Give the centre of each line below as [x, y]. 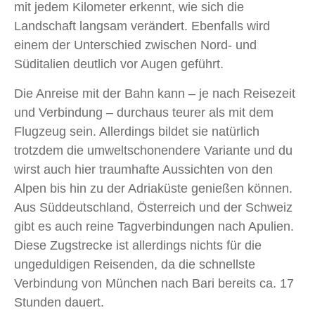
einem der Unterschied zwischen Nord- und [135, 45]
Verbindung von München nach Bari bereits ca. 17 [154, 284]
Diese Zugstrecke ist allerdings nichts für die [138, 246]
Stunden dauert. [59, 303]
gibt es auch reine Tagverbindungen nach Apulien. [154, 227]
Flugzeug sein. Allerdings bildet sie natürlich [137, 132]
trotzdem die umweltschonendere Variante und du [153, 151]
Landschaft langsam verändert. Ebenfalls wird [142, 26]
